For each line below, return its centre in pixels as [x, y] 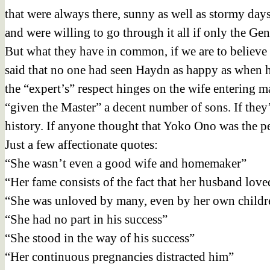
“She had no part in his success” [86, 219]
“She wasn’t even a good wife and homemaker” [126, 163]
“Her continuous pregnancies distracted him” [119, 256]
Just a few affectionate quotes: [81, 144]
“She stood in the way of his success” [100, 238]
